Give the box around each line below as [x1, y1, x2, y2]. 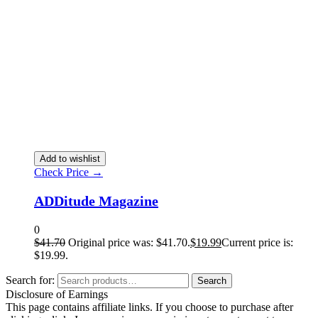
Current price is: [221, 236, 293, 249]
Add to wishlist [40, 153, 100, 165]
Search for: [6, 274, 55, 287]
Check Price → [34, 166, 103, 179]
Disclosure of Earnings [6, 288, 108, 301]
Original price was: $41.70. [68, 236, 190, 249]
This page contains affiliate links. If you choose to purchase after [6, 301, 293, 314]
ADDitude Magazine [34, 193, 158, 209]
